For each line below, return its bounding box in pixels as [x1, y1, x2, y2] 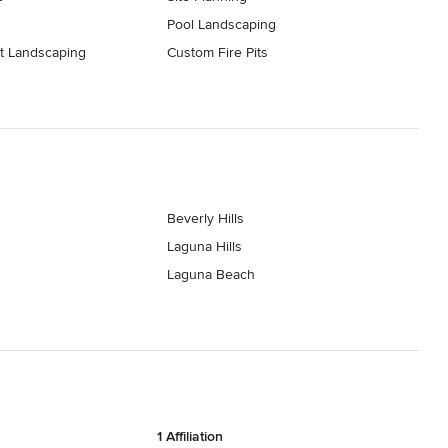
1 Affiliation [156, 428, 223, 446]
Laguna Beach [167, 266, 256, 284]
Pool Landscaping [167, 15, 277, 33]
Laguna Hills [167, 238, 243, 256]
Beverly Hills [167, 210, 245, 228]
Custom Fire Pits [167, 43, 269, 61]
